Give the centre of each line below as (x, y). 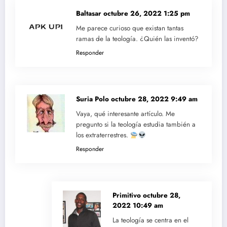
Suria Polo (93, 99)
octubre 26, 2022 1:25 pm (147, 14)
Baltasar (90, 14)
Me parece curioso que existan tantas (130, 28)
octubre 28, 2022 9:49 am (154, 99)
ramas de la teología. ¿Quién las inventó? (137, 39)
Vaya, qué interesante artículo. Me (125, 114)
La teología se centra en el (150, 220)
